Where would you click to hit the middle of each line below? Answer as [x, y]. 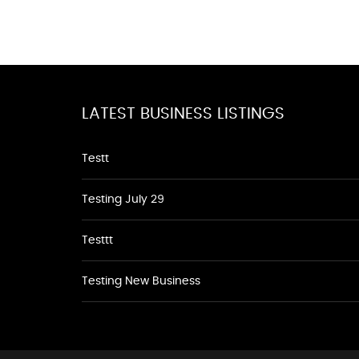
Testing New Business [141, 281]
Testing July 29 [123, 200]
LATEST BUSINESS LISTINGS [183, 114]
